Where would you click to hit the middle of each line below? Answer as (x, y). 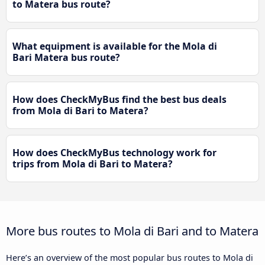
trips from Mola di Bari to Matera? (93, 164)
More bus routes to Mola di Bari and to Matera (132, 230)
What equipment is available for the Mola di (115, 46)
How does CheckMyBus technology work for (114, 152)
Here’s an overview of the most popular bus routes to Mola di (130, 257)
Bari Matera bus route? (66, 57)
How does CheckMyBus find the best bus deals (119, 99)
